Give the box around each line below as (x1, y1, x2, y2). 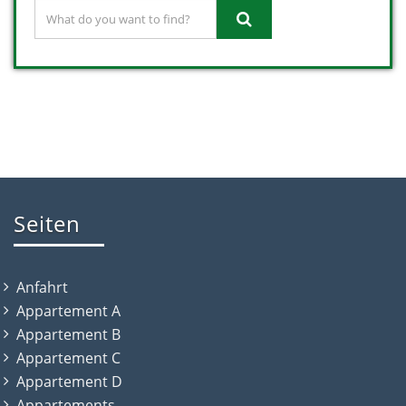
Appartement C (16, 348, 121, 368)
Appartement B (16, 324, 121, 344)
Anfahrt (16, 277, 68, 297)
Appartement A (16, 301, 121, 321)
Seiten (14, 208, 81, 238)
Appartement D (16, 372, 122, 391)
